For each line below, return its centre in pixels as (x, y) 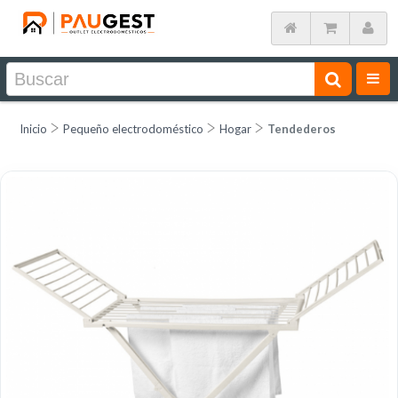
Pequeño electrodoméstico (133, 129)
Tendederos (302, 129)
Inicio (33, 129)
